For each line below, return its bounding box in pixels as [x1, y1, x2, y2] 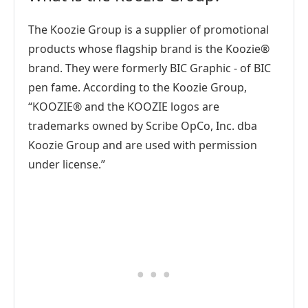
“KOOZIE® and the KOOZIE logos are [28, 99, 219, 114]
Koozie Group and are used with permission [28, 137, 257, 153]
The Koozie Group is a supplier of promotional [28, 22, 269, 37]
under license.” [28, 157, 105, 172]
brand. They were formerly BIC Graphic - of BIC [28, 60, 271, 76]
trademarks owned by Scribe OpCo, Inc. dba [28, 118, 257, 133]
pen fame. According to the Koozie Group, [28, 80, 247, 95]
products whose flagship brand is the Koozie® [28, 41, 269, 56]
